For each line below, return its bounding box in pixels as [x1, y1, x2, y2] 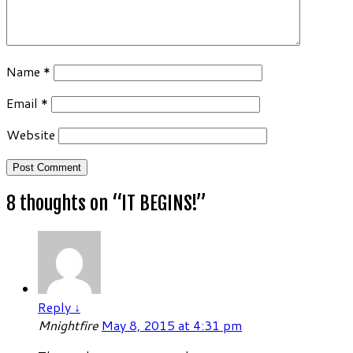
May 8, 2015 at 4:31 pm [102, 315, 242, 334]
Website [6, 124, 55, 143]
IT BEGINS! [121, 191, 196, 215]
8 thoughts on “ [6, 191, 121, 215]
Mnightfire [38, 315, 102, 334]
